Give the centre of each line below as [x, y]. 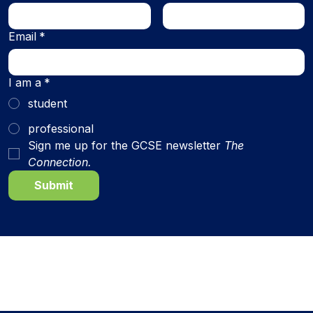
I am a [25, 82]
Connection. [60, 162]
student [48, 103]
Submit [54, 185]
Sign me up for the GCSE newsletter [126, 145]
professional [61, 129]
